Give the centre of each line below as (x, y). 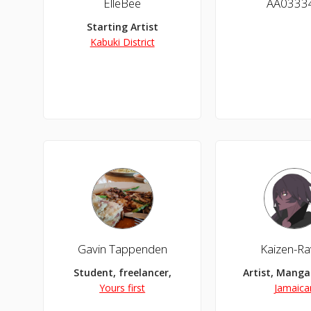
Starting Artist (122, 27)
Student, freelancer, (122, 272)
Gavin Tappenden (122, 249)
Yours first (123, 287)
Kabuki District (122, 42)
